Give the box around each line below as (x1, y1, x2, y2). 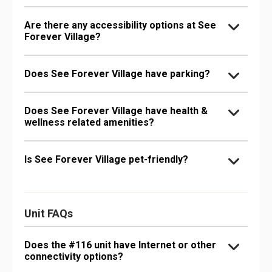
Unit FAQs (24, 206, 73, 220)
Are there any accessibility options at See (24, 19, 216, 31)
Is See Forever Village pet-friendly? (24, 153, 188, 165)
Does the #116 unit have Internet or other (24, 239, 216, 251)
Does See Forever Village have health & (24, 104, 208, 117)
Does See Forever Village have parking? (24, 67, 210, 80)
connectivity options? (24, 250, 123, 262)
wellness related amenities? (24, 116, 154, 128)
